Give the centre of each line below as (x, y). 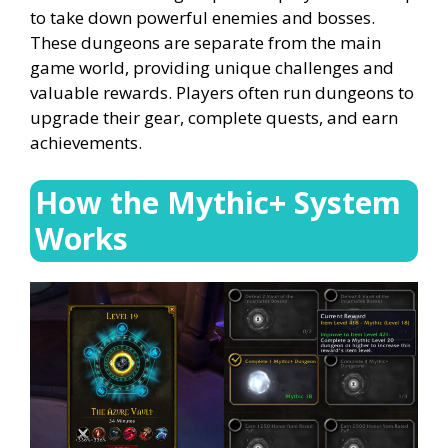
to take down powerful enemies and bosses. (202, 17)
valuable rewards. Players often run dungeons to (222, 92)
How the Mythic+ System (218, 203)
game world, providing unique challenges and (212, 67)
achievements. (86, 142)
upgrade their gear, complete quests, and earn (214, 117)
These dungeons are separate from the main (205, 42)
